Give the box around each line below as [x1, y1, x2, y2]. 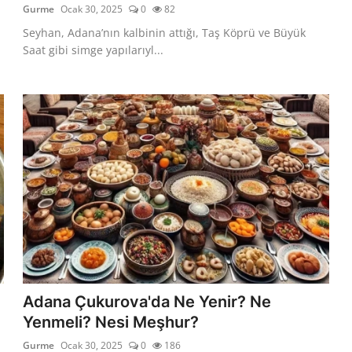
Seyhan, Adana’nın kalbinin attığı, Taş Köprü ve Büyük [23, 24, 306, 40]
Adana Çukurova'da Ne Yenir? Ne [23, 291, 272, 311]
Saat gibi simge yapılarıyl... [23, 42, 164, 57]
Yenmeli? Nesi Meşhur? [23, 312, 200, 332]
